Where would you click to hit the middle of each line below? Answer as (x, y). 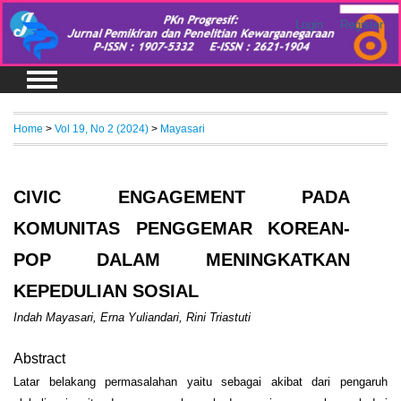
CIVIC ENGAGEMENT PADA (182, 196)
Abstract (39, 358)
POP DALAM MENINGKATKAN (182, 259)
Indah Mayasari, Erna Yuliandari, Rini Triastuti (132, 317)
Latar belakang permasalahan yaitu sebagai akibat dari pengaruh (200, 382)
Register (361, 25)
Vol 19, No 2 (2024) (102, 128)
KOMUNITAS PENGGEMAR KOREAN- (182, 228)
